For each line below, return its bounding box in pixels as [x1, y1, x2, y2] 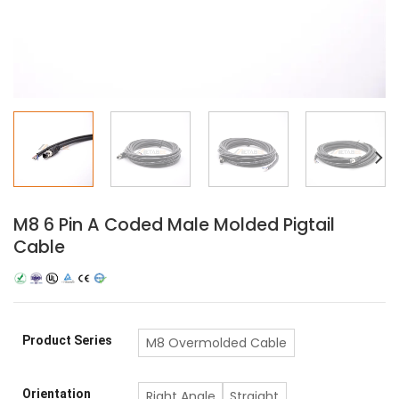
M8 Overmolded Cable [146, 334, 287, 353]
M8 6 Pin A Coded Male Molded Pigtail [13, 212, 335, 237]
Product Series [22, 333, 112, 348]
